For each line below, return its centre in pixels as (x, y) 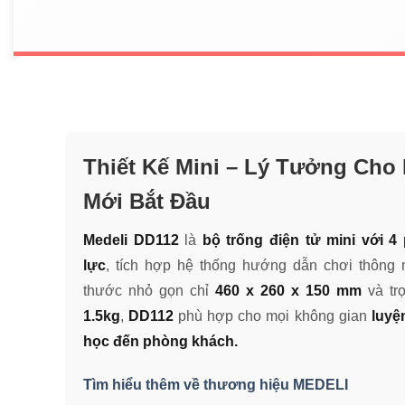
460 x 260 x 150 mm (288, 291)
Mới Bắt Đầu (147, 202)
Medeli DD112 (131, 240)
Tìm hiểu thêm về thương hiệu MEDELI (216, 384)
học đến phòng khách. (160, 342)
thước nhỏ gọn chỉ (149, 291)
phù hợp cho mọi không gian (273, 316)
